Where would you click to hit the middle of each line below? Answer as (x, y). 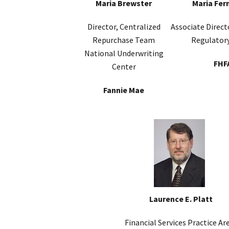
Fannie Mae (124, 90)
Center (124, 67)
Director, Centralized (124, 27)
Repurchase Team (124, 40)
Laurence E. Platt (181, 199)
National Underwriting (124, 53)
